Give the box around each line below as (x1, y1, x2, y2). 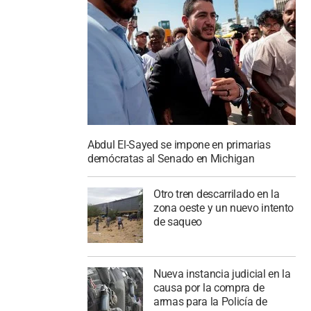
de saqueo (153, 215, 203, 228)
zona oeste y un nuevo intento (153, 201, 294, 215)
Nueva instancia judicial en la (153, 267, 291, 280)
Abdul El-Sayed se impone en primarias (87, 138, 271, 152)
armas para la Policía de (153, 294, 267, 308)
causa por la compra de (153, 280, 264, 294)
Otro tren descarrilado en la (153, 187, 280, 201)
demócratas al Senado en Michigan (87, 152, 255, 166)
